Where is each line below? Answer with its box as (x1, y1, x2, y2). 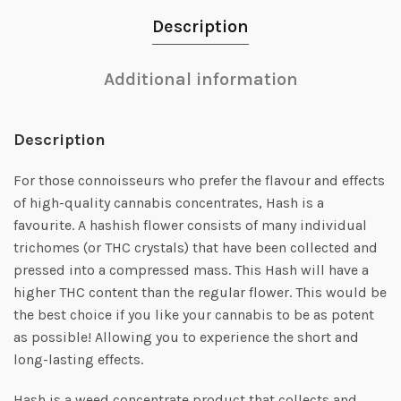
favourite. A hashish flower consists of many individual (13, 217, 367, 235)
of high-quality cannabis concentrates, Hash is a (13, 194, 324, 212)
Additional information (103, 69, 298, 90)
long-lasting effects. (13, 351, 143, 369)
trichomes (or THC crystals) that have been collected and (13, 239, 378, 257)
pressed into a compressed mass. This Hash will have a (13, 261, 369, 279)
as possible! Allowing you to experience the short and (13, 328, 359, 346)
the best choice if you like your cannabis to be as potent (13, 306, 374, 324)
